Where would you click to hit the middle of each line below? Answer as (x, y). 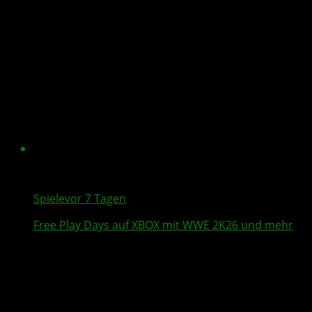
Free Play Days (71, 225)
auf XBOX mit (146, 225)
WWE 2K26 (210, 225)
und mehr (266, 225)
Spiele (49, 199)
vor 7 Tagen (95, 199)
